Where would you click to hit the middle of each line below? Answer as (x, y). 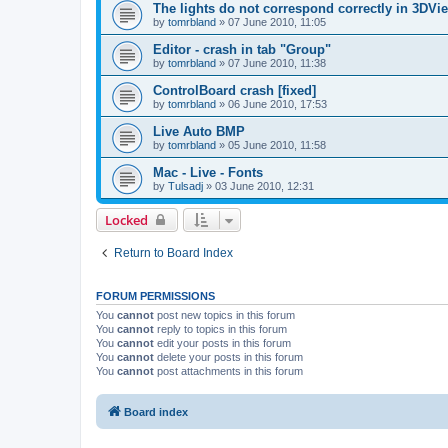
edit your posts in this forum (222, 342)
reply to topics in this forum (220, 328)
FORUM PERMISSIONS (155, 295)
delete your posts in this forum (228, 356)
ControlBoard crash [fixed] (234, 90)
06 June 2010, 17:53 (277, 103)
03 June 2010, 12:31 (264, 185)
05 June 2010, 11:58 (277, 144)
